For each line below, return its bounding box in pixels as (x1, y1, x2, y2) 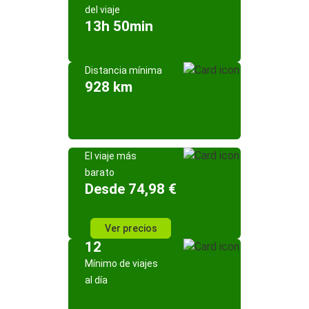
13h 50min (85, 18, 153, 34)
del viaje (85, 4, 120, 15)
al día (85, 275, 108, 286)
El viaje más (85, 150, 137, 161)
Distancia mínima (85, 65, 162, 76)
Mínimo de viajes (85, 258, 158, 269)
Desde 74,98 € (85, 181, 177, 197)
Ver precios (104, 223, 157, 234)
